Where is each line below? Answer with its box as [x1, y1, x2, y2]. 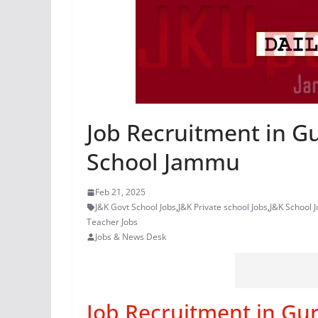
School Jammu [87, 146, 240, 177]
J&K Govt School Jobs [95, 201, 176, 213]
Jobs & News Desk [95, 231, 166, 243]
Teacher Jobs [87, 216, 138, 228]
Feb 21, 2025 [95, 186, 146, 198]
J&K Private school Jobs [178, 201, 268, 213]
